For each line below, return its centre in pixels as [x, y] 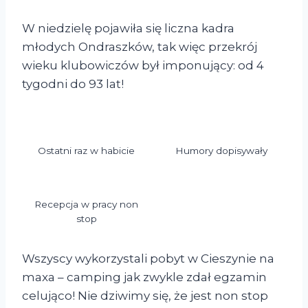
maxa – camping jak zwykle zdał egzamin [144, 277]
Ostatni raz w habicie [87, 150]
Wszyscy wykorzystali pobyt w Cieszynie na [148, 259]
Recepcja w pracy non [87, 205]
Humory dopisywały [222, 150]
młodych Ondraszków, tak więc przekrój [140, 47]
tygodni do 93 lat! [73, 84]
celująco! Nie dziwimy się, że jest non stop [145, 296]
